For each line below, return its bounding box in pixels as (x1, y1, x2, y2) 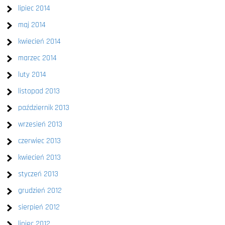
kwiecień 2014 (18, 37, 61, 46)
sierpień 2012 (18, 202, 60, 212)
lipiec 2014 (18, 4, 51, 13)
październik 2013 (18, 103, 70, 113)
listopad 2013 (18, 86, 60, 96)
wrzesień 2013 (18, 120, 63, 129)
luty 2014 (18, 70, 47, 79)
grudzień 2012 (18, 186, 62, 195)
